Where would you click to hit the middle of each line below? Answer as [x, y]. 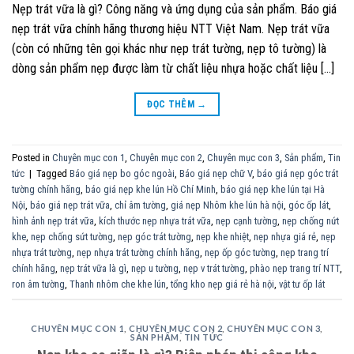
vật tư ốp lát [302, 284]
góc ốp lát [309, 205]
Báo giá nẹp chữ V [216, 174]
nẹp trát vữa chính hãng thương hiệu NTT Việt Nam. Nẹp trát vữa [171, 28]
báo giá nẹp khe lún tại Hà [273, 190]
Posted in [32, 158]
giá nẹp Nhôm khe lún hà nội [227, 205]
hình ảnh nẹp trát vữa [53, 221]
